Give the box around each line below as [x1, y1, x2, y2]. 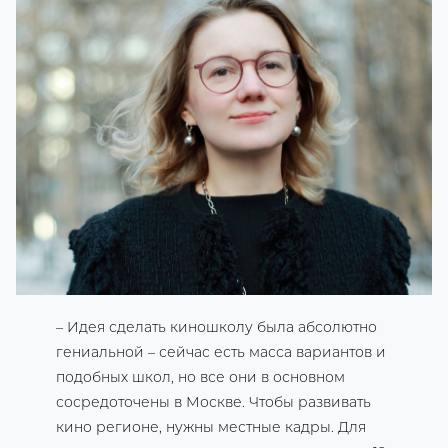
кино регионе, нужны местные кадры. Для [56, 418, 366, 436]
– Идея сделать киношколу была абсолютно [56, 318, 377, 336]
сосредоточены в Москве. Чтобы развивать [56, 393, 371, 411]
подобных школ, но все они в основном [56, 368, 345, 386]
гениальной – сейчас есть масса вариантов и [56, 343, 386, 361]
